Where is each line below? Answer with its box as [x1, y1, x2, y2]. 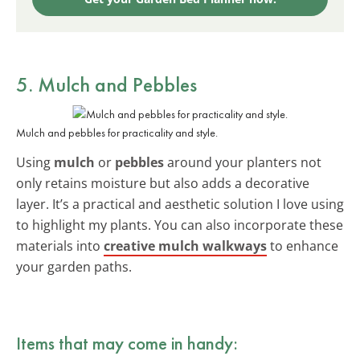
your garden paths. [16, 257, 132, 276]
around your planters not [164, 153, 321, 171]
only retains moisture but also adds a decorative [16, 174, 309, 192]
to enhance [267, 236, 338, 255]
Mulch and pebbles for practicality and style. [16, 125, 218, 140]
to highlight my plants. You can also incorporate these [16, 215, 343, 234]
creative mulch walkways [104, 236, 267, 255]
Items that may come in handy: [16, 330, 238, 355]
